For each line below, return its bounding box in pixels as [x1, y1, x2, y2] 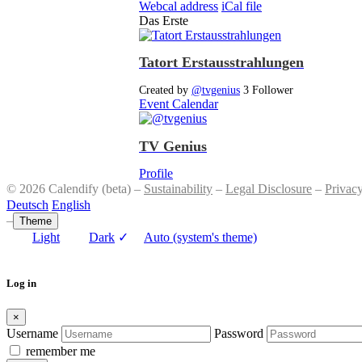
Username [6, 326, 58, 340]
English [52, 198, 90, 213]
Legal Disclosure [225, 182, 312, 196]
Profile [139, 166, 173, 181]
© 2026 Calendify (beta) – [6, 182, 144, 196]
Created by [139, 83, 192, 96]
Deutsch [6, 198, 48, 213]
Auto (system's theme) [144, 230, 257, 245]
